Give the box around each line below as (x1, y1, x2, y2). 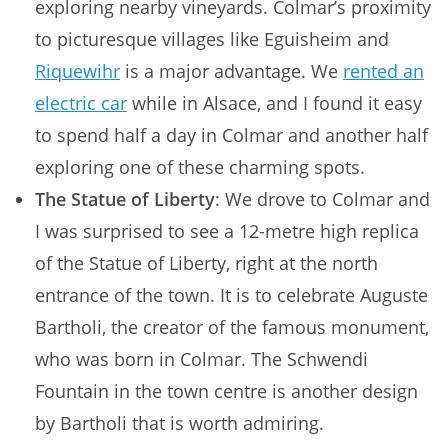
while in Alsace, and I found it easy (127, 91, 422, 116)
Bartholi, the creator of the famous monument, (35, 315, 429, 340)
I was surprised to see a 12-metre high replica (35, 219, 419, 244)
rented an (343, 59, 424, 84)
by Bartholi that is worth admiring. (35, 411, 324, 436)
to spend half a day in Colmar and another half (35, 123, 428, 148)
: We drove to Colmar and (215, 187, 430, 212)
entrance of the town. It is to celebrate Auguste (35, 283, 428, 308)
